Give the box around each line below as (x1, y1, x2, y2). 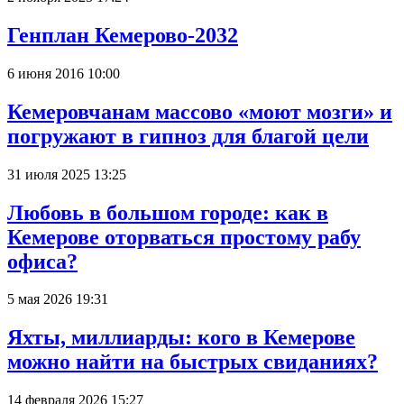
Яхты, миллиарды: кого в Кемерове (7, 326, 355, 350)
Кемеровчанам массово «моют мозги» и (7, 99, 392, 124)
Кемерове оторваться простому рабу (7, 225, 361, 249)
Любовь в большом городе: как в (7, 200, 328, 225)
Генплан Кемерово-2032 (7, 23, 238, 47)
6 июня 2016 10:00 (7, 65, 120, 81)
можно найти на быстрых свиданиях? (7, 350, 378, 374)
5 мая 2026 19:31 (7, 291, 108, 308)
